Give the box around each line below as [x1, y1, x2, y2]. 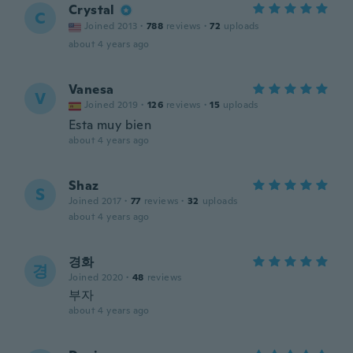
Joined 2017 [69, 195, 122, 207]
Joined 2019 [84, 98, 139, 111]
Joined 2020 [69, 271, 124, 284]
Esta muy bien [69, 117, 152, 133]
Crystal [69, 2, 115, 18]
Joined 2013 [84, 20, 138, 32]
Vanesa [69, 81, 114, 98]
